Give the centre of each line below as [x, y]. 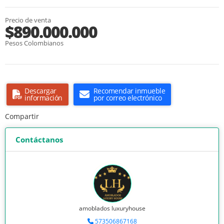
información [43, 98]
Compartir [22, 116]
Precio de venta [28, 20]
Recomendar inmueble [129, 91]
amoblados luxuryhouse [112, 208]
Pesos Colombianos [34, 43]
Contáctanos [39, 140]
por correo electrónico [127, 98]
